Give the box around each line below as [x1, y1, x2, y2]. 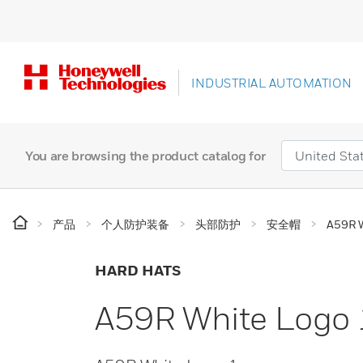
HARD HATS [95, 262, 181, 279]
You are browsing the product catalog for [25, 147, 266, 164]
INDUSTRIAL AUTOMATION [191, 75, 352, 90]
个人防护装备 [101, 217, 169, 231]
